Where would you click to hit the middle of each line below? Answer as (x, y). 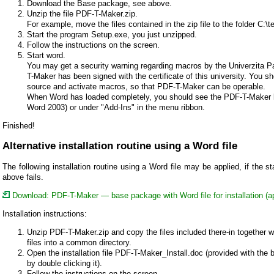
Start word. (46, 55)
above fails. (23, 177)
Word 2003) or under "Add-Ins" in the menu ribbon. (116, 107)
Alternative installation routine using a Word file (120, 146)
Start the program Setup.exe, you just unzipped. (112, 34)
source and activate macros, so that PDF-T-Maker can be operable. (146, 86)
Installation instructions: (45, 213)
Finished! (19, 125)
